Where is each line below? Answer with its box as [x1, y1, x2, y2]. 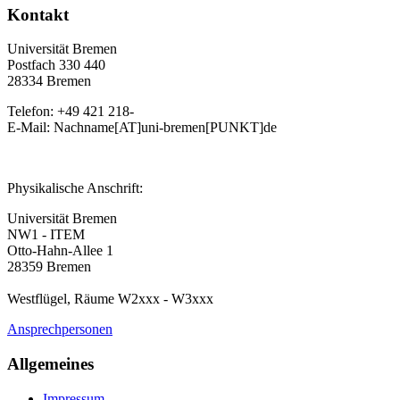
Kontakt [7, 4, 69, 24]
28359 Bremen [7, 259, 91, 275]
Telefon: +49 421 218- [7, 104, 134, 120]
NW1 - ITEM [7, 227, 85, 243]
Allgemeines [7, 354, 94, 374]
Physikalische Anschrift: [7, 180, 146, 196]
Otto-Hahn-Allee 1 [7, 243, 113, 259]
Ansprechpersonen [7, 321, 112, 337]
